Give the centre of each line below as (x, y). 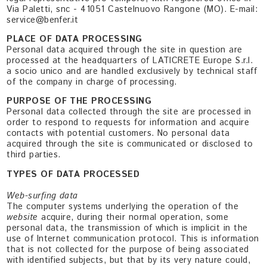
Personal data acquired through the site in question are (125, 50)
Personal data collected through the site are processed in (129, 112)
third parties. (34, 155)
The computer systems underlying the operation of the (123, 207)
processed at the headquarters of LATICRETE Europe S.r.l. (130, 61)
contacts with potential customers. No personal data (118, 134)
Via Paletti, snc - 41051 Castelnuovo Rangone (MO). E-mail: (132, 9)
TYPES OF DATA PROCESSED (73, 174)
